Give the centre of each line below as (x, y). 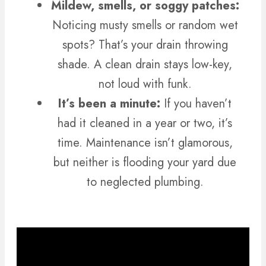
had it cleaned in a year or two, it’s (145, 123)
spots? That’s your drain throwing (145, 45)
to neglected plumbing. (145, 182)
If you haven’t (198, 104)
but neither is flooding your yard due (145, 163)
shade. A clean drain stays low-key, (145, 65)
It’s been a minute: (111, 104)
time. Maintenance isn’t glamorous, (145, 143)
